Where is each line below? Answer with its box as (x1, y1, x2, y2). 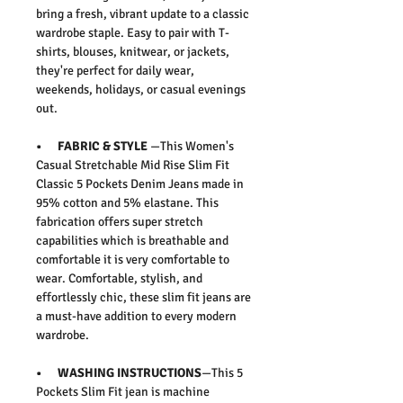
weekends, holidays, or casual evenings (36, 81, 246, 97)
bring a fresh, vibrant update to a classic (36, 5, 249, 22)
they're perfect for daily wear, (36, 62, 194, 78)
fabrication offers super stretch (36, 213, 203, 229)
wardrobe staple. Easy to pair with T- (36, 24, 229, 40)
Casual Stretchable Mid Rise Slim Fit (36, 157, 229, 173)
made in (199, 175, 244, 192)
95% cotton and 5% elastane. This (36, 194, 219, 210)
